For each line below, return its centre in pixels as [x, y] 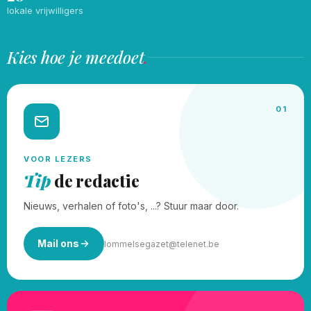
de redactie [95, 180]
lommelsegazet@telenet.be [162, 244]
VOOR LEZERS [58, 159]
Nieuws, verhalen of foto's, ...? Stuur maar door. [131, 206]
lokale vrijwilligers [45, 10]
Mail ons [58, 243]
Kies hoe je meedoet [76, 57]
